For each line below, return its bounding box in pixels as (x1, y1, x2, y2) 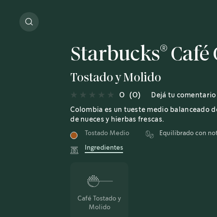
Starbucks (70, 45, 160, 64)
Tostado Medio (85, 130, 130, 137)
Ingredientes (85, 145, 124, 152)
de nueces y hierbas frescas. (70, 116, 165, 123)
